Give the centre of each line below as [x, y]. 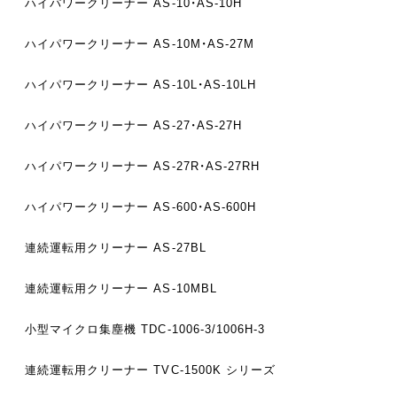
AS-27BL [178, 248]
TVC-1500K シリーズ [213, 370]
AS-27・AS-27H [195, 126]
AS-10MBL [183, 289]
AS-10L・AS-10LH [203, 85]
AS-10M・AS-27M [202, 44]
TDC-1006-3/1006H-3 [201, 330]
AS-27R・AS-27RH [205, 167]
